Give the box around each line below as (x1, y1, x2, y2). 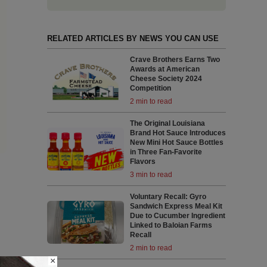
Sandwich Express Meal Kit (130, 202, 223, 210)
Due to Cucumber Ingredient (130, 212, 226, 220)
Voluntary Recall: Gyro (130, 193, 207, 201)
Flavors (130, 157, 156, 166)
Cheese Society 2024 (130, 74, 203, 83)
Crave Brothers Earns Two (130, 55, 221, 64)
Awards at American (130, 65, 200, 73)
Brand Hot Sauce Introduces (130, 129, 226, 137)
